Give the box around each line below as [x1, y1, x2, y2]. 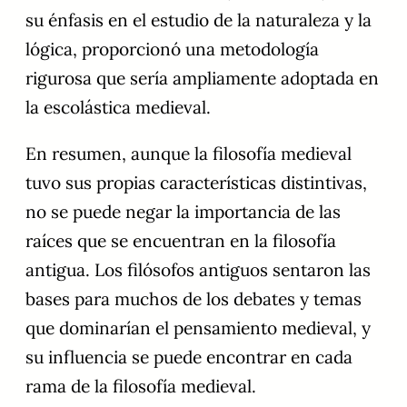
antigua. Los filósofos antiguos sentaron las [25, 259, 371, 282]
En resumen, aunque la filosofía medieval [25, 143, 352, 165]
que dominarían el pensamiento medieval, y [25, 317, 371, 340]
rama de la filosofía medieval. [25, 375, 256, 398]
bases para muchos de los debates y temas [25, 288, 362, 311]
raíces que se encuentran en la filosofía [25, 230, 336, 253]
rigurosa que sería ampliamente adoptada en [25, 67, 379, 90]
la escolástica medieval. [25, 96, 211, 119]
